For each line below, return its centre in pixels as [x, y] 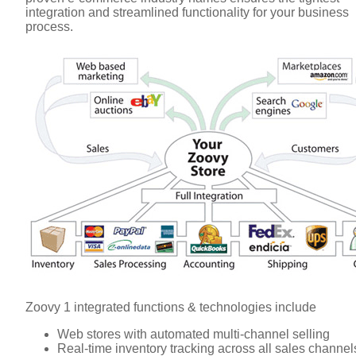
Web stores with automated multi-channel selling [193, 334]
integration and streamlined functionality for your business [187, 12]
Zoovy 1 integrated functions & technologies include [171, 307]
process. [49, 26]
